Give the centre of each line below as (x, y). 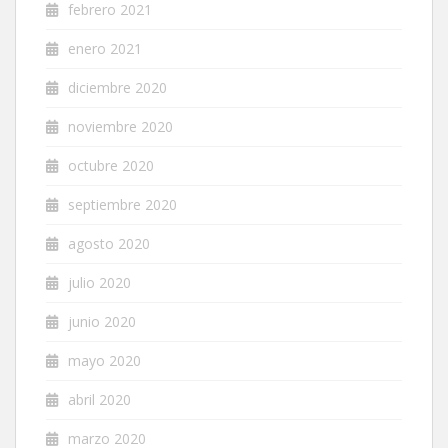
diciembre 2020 (117, 88)
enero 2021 (105, 49)
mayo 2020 (104, 361)
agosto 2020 (109, 244)
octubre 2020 (111, 166)
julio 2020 (99, 283)
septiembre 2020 (122, 205)
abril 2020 (99, 400)
